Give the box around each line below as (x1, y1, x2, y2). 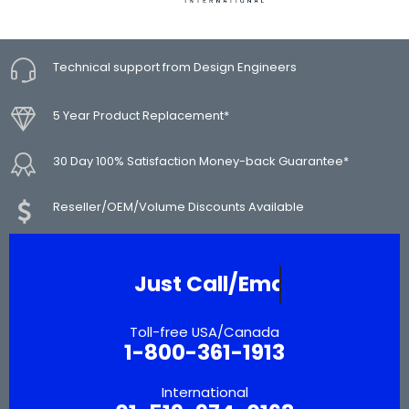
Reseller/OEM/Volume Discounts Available (53, 198, 304, 216)
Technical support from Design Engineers (53, 58, 297, 76)
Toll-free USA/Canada (130, 322, 279, 342)
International (161, 383, 248, 403)
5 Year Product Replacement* (53, 107, 229, 125)
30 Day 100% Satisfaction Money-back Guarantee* (53, 152, 349, 171)
